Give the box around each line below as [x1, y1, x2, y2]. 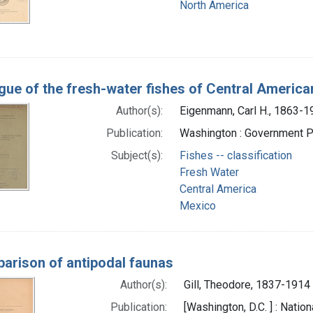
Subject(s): [110, 148, 163, 162]
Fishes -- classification [179, 148, 292, 162]
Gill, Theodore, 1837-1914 [183, 277, 310, 291]
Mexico [179, 198, 216, 212]
